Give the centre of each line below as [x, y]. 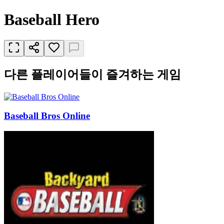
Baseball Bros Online [47, 116]
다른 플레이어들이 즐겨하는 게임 [92, 74]
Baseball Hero [52, 20]
